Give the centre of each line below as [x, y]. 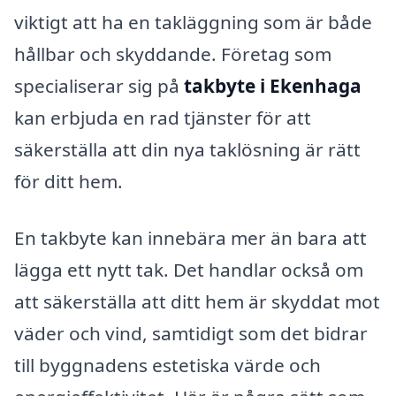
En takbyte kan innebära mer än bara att [190, 237]
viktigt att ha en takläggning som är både [193, 22]
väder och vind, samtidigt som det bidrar [191, 333]
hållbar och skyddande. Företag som [173, 53]
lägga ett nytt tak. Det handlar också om [189, 269]
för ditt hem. [69, 181]
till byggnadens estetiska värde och [168, 365]
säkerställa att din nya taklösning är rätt [187, 149]
